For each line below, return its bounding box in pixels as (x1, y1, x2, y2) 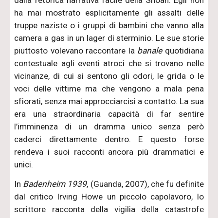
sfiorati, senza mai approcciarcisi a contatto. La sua (14, 96, 204, 106)
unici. (14, 159, 36, 169)
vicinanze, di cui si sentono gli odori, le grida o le (14, 71, 204, 81)
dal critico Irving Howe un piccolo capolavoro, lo (14, 191, 204, 201)
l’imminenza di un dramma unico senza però (14, 121, 204, 131)
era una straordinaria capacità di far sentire (14, 109, 204, 119)
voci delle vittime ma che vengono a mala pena (14, 83, 204, 93)
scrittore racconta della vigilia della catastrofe (14, 204, 204, 214)
